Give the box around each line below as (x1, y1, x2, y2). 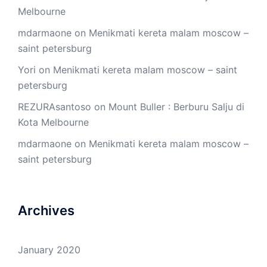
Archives (18, 203, 74, 219)
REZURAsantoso (18, 101, 91, 113)
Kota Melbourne (18, 116, 89, 129)
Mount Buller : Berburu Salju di (108, 101, 244, 113)
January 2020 (18, 244, 80, 256)
